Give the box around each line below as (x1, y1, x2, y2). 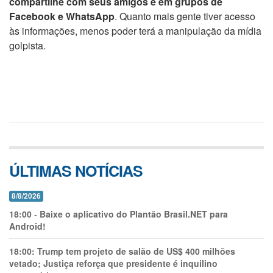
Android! (9, 219, 46, 232)
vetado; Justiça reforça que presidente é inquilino (9, 257, 218, 269)
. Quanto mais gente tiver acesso (115, 9, 255, 23)
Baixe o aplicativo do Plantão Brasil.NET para (40, 207, 228, 220)
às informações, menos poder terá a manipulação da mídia (9, 23, 261, 38)
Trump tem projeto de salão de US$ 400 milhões (37, 244, 235, 257)
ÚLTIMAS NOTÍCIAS (9, 159, 143, 182)
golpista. (9, 38, 46, 52)
